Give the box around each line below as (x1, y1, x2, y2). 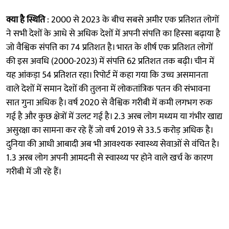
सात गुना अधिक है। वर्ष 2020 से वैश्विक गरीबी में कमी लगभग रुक (6, 95, 213, 110)
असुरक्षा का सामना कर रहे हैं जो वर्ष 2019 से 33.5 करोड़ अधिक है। (6, 122, 213, 138)
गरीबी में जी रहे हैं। (6, 164, 62, 179)
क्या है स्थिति (6, 12, 47, 28)
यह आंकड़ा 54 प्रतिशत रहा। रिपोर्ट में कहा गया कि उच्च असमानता (6, 67, 208, 83)
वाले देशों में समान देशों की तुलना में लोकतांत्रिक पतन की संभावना (6, 81, 210, 97)
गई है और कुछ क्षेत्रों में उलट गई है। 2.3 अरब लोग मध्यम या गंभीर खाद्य (6, 108, 222, 124)
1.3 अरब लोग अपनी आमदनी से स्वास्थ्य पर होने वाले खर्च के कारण (6, 150, 213, 166)
